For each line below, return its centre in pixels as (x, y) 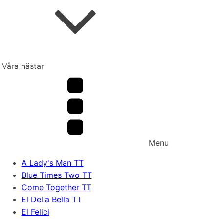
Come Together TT (56, 187)
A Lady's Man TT (52, 163)
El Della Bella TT (51, 199)
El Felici (35, 212)
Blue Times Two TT (56, 175)
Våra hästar (23, 66)
